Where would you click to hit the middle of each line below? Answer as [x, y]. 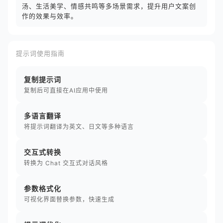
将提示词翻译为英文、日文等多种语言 [79, 127]
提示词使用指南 [40, 53]
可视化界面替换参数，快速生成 [69, 199]
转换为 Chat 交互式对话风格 [66, 163]
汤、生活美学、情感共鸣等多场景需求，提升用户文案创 [109, 6]
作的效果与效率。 [50, 16]
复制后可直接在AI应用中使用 [66, 90]
